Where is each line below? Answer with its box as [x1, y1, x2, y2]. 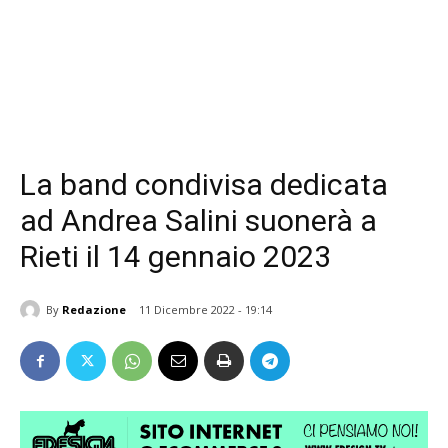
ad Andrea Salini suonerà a [20, 203, 377, 238]
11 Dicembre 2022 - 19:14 [139, 302, 272, 318]
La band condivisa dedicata [20, 167, 388, 202]
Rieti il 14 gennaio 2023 [20, 239, 331, 274]
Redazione [62, 301, 126, 317]
